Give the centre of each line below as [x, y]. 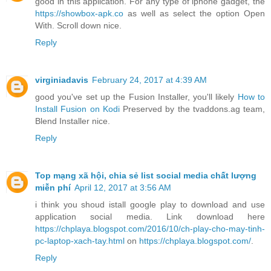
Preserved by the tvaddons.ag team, [192, 109]
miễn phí [53, 188]
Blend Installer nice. [73, 121]
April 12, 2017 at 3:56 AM [123, 188]
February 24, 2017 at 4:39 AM [149, 80]
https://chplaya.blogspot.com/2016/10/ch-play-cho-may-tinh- [150, 229]
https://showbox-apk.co [79, 14]
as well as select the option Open [194, 14]
